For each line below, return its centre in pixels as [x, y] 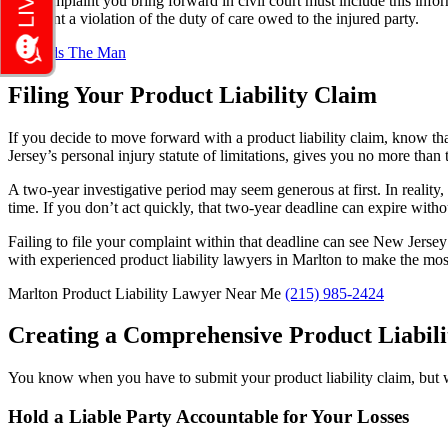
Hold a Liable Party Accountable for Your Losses [208, 417]
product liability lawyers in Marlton [231, 259]
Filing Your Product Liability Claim [192, 94]
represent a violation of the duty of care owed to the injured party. [213, 18]
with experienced [64, 259]
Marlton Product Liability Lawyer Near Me [146, 293]
